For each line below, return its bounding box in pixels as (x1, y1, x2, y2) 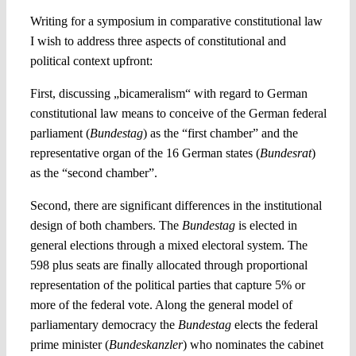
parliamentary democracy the (29, 317, 178, 331)
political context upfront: (29, 53, 153, 68)
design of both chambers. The (29, 218, 182, 232)
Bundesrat (259, 145, 311, 160)
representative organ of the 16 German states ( (29, 145, 260, 160)
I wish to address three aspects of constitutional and (29, 33, 286, 48)
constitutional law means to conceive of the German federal (29, 106, 327, 120)
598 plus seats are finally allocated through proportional (29, 257, 308, 272)
